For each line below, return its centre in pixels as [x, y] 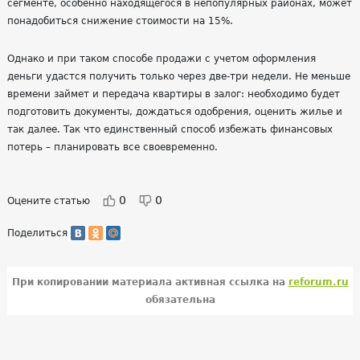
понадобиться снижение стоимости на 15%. [120, 21]
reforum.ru [318, 282]
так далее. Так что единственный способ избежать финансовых [170, 129]
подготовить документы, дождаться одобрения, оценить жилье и [175, 112]
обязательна [180, 300]
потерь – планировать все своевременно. [112, 147]
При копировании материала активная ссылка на [150, 282]
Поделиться [37, 233]
